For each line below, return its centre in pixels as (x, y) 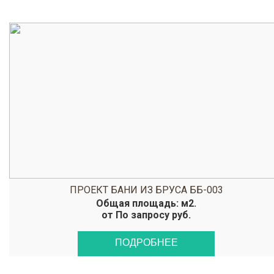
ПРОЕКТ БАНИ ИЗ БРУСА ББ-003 (146, 190)
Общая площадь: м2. (146, 203)
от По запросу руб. (146, 215)
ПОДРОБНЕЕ (146, 243)
